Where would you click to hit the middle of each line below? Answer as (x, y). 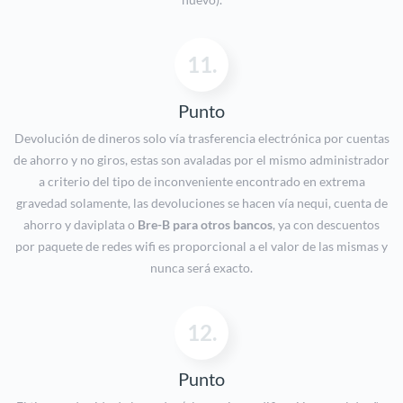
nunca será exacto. (201, 268)
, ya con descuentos (326, 225)
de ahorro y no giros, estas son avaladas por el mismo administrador (201, 160)
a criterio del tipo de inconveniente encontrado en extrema (201, 182)
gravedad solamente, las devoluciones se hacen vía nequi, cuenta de (201, 203)
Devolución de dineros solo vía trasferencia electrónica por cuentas (201, 139)
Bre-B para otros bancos (205, 225)
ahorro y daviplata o (81, 225)
